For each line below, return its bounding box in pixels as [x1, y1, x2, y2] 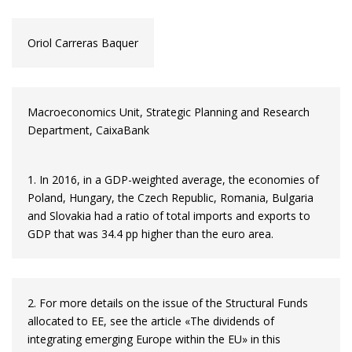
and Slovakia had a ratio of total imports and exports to [27, 207, 310, 223]
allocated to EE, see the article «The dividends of [27, 313, 274, 328]
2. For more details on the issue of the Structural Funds [27, 295, 308, 310]
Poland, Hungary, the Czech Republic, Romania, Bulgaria [27, 189, 313, 205]
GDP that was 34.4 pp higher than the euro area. [27, 225, 273, 241]
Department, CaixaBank [27, 122, 149, 137]
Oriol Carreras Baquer [27, 35, 138, 50]
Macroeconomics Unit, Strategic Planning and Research [27, 104, 310, 119]
